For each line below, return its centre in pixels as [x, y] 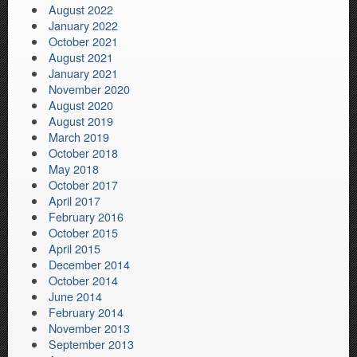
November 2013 [90, 328]
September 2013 [92, 344]
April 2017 [75, 201]
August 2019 [81, 121]
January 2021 [84, 73]
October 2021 [84, 41]
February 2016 [86, 217]
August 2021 [81, 57]
